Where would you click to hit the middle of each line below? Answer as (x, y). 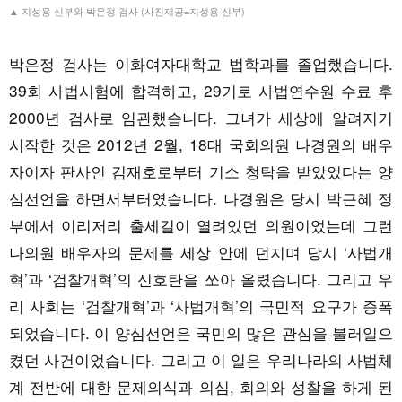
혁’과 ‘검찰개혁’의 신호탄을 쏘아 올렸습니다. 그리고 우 (201, 278)
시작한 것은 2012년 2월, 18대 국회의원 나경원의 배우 (201, 144)
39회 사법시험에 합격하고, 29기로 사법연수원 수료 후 (201, 90)
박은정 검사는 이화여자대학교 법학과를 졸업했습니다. (201, 63)
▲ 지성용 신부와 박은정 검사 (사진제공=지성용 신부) (127, 10)
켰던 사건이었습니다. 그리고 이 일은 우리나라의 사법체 (201, 359)
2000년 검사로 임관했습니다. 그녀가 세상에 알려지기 (201, 117)
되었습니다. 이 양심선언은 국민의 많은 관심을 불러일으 (201, 332)
